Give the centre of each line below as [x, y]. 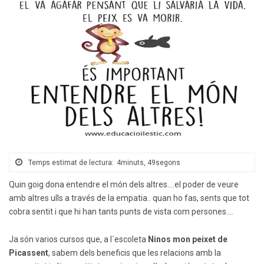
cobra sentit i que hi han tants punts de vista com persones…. [121, 212]
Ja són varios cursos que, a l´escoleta [78, 240]
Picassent [29, 253]
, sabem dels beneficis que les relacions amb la [135, 253]
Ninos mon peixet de [188, 240]
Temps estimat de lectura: [70, 163]
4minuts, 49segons [148, 163]
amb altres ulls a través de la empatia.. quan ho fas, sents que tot [129, 198]
